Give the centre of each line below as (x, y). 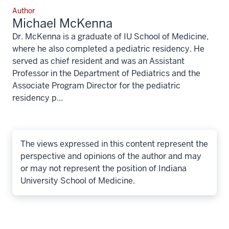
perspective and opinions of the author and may (111, 156)
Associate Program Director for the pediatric (96, 85)
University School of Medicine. (78, 180)
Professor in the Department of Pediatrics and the (106, 73)
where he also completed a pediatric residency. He (108, 49)
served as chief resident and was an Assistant (98, 61)
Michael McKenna (62, 23)
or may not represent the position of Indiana (104, 168)
